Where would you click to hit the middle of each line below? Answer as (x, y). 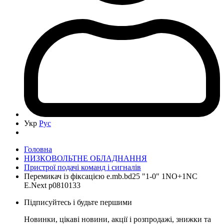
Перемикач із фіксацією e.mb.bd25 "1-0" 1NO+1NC (111, 176)
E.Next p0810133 (52, 185)
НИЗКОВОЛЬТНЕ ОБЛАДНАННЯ (85, 158)
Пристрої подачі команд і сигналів (82, 167)
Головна (38, 149)
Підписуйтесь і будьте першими (78, 202)
